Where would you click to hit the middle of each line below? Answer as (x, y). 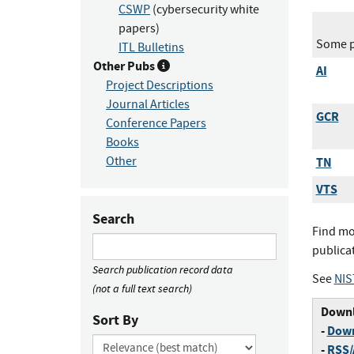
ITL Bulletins (151, 47)
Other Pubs (125, 66)
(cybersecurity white (205, 9)
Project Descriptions (160, 85)
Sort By (115, 320)
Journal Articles (148, 104)
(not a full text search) (142, 288)
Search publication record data (163, 269)
